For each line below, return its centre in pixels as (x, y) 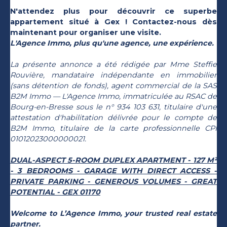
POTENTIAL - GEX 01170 (55, 192)
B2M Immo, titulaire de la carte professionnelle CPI (113, 128)
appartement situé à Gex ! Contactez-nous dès (113, 22)
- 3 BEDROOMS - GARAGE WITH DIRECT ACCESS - (113, 171)
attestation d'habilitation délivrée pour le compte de (113, 117)
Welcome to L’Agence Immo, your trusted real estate (113, 213)
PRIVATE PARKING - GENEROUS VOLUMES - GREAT (113, 181)
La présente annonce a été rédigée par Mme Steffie (113, 64)
